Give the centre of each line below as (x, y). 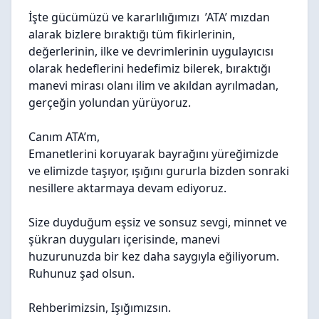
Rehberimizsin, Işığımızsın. (101, 308)
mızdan (249, 17)
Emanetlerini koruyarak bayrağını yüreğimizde (153, 154)
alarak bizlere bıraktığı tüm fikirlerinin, (132, 34)
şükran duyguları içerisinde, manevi (124, 239)
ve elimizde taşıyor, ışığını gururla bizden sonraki (159, 171)
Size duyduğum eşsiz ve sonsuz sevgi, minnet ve (158, 222)
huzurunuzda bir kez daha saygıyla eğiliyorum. (154, 256)
